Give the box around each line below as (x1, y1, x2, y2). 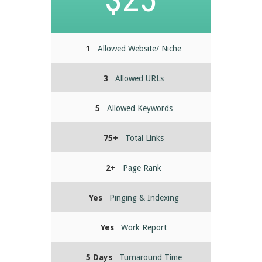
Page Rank (123, 163, 162, 173)
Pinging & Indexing (109, 193, 179, 203)
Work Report (121, 223, 167, 233)
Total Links (125, 133, 164, 143)
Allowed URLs (115, 74, 164, 84)
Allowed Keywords (106, 104, 173, 113)
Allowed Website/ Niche (98, 44, 182, 54)
